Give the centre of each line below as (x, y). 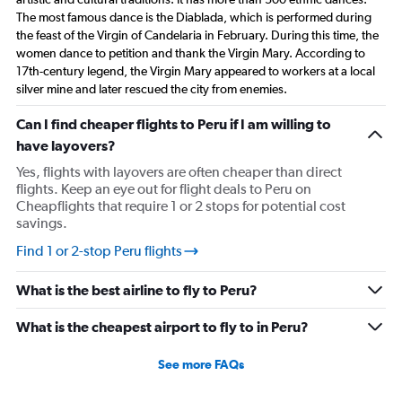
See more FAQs (201, 365)
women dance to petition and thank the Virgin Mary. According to (191, 53)
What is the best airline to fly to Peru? (137, 290)
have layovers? (66, 146)
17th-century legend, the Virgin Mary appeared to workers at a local (196, 71)
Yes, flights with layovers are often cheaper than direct (179, 172)
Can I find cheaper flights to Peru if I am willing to (174, 124)
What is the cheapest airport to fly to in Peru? (162, 327)
